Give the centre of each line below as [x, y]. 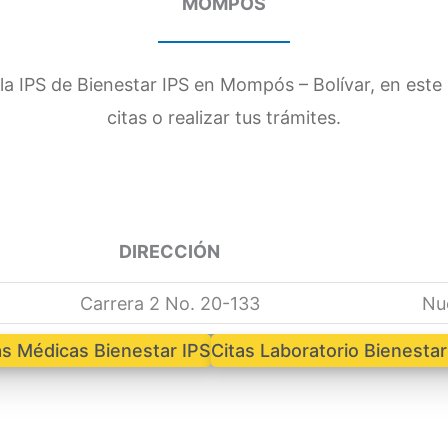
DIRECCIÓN [170, 251]
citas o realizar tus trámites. [224, 117]
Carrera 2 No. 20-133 [169, 303]
